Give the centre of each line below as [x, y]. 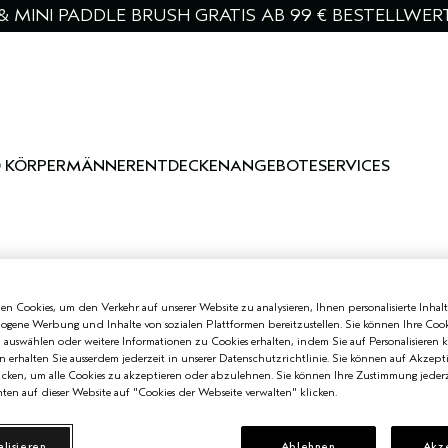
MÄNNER [101, 166]
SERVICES [354, 166]
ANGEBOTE [274, 166]
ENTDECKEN [183, 166]
